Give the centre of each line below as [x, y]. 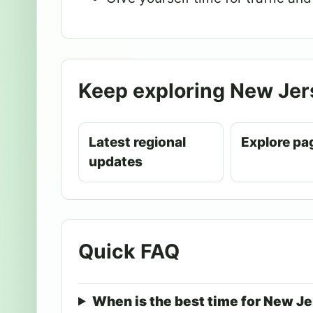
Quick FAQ [129, 251]
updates [116, 161]
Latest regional [137, 142]
